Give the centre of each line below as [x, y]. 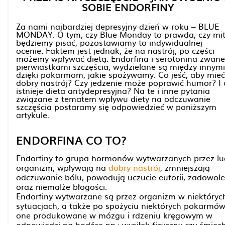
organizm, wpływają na [62, 167]
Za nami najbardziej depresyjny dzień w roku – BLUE [118, 26]
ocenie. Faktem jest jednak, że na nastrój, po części [115, 50]
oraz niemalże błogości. [62, 186]
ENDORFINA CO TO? [71, 140]
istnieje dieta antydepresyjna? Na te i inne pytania [113, 90]
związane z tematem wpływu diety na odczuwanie [113, 98]
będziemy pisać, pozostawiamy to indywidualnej [109, 42]
